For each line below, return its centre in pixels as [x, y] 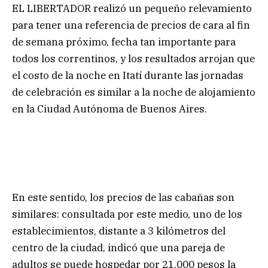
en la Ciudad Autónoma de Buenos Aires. [109, 109]
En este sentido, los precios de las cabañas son [123, 197]
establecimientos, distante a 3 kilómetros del [119, 231]
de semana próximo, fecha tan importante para [124, 42]
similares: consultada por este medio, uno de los [127, 214]
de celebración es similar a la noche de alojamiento [134, 92]
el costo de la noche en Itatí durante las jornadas [128, 76]
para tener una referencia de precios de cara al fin [131, 25]
